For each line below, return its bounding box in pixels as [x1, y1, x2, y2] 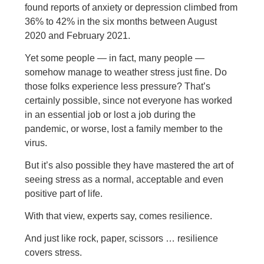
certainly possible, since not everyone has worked [25, 95, 233, 105]
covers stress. [25, 247, 82, 258]
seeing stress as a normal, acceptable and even [25, 174, 224, 184]
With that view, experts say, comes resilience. [25, 211, 213, 221]
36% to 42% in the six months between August [25, 16, 217, 27]
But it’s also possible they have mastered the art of [25, 160, 234, 170]
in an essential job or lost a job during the [25, 110, 196, 120]
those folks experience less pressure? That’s [25, 81, 211, 91]
